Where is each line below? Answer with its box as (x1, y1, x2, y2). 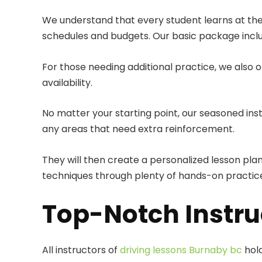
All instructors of (42, 243, 120, 257)
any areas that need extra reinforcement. (42, 122, 235, 136)
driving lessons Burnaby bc (120, 243, 242, 257)
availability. (42, 75, 92, 89)
